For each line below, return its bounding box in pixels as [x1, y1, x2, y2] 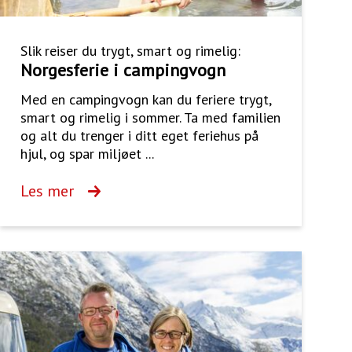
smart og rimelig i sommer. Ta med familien [20, 108, 280, 127]
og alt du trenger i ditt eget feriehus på [20, 126, 258, 145]
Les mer [20, 181, 74, 202]
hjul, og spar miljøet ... [20, 145, 154, 163]
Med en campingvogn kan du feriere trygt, [20, 90, 271, 109]
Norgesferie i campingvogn [20, 59, 225, 82]
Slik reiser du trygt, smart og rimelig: [20, 42, 240, 60]
